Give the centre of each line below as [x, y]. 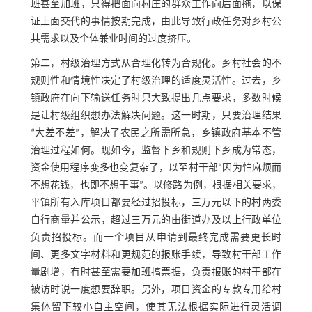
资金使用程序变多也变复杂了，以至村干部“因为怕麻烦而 [156, 169]
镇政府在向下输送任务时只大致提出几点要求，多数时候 [156, 99]
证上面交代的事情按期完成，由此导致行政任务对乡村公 [156, 22]
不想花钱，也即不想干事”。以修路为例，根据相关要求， [156, 186]
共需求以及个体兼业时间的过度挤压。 [113, 40]
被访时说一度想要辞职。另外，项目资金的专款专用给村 [156, 290]
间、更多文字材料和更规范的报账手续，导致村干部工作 [156, 256]
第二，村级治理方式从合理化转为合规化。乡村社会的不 [156, 64]
